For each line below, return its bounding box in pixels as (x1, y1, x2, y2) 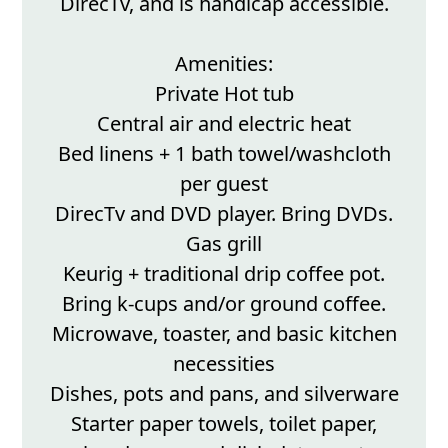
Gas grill (186, 230, 262, 257)
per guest (180, 170, 268, 197)
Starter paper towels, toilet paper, (71, 410, 377, 437)
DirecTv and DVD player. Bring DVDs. (55, 200, 393, 227)
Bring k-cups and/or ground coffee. (62, 290, 386, 317)
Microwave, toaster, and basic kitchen (51, 320, 397, 347)
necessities (173, 350, 275, 377)
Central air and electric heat (97, 110, 351, 137)
